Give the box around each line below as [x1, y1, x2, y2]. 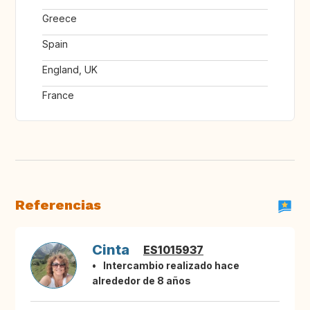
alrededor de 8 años [92, 275, 191, 287]
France [42, 89, 74, 102]
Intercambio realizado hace [103, 259, 239, 272]
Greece [42, 12, 77, 25]
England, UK [42, 64, 98, 76]
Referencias [15, 197, 101, 214]
